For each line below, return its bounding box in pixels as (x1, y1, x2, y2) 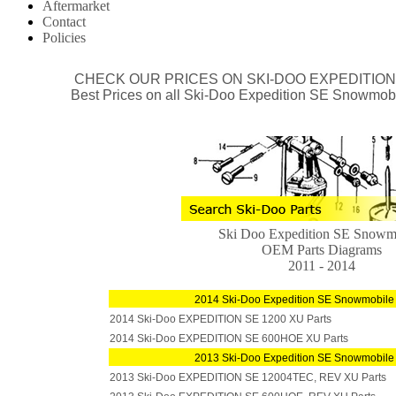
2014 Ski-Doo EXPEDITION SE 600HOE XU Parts (110, 332, 348, 345)
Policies (42, 30, 86, 45)
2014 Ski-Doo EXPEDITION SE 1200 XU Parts (110, 313, 331, 325)
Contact (42, 14, 86, 29)
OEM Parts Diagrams (261, 242, 382, 257)
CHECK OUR (73, 72, 161, 87)
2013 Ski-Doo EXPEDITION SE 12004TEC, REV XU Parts (110, 371, 386, 384)
